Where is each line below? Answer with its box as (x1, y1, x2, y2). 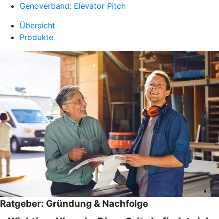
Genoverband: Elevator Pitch (20, 1, 126, 11)
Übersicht (20, 21, 55, 30)
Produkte (20, 32, 53, 42)
